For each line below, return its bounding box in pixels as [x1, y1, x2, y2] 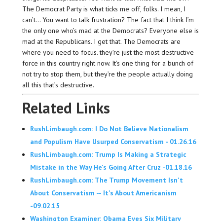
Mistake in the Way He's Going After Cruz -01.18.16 [30, 163, 192, 172]
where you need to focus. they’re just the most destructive [22, 48, 194, 57]
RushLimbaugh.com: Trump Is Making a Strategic [30, 150, 186, 159]
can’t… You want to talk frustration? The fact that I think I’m [22, 15, 194, 25]
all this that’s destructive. [22, 80, 94, 90]
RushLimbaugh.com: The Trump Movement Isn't [30, 176, 183, 185]
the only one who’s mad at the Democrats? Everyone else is [22, 26, 199, 36]
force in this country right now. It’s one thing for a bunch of [22, 59, 193, 68]
